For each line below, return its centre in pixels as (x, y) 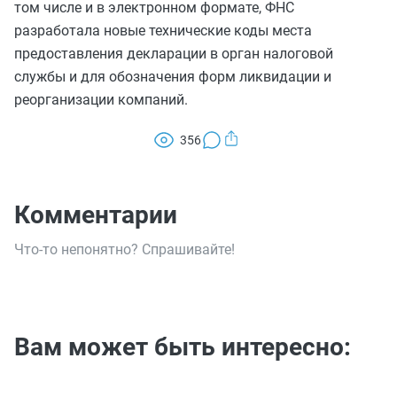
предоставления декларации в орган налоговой (174, 54)
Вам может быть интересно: (183, 347)
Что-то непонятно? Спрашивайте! (125, 249)
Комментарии (96, 215)
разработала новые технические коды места (163, 31)
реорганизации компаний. (101, 100)
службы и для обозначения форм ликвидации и (173, 77)
